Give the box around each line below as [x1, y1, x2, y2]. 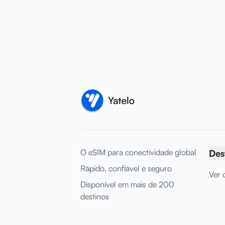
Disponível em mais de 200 [80, 179, 174, 189]
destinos [80, 191, 109, 201]
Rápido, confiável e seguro [80, 163, 172, 173]
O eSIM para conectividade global [80, 147, 196, 157]
